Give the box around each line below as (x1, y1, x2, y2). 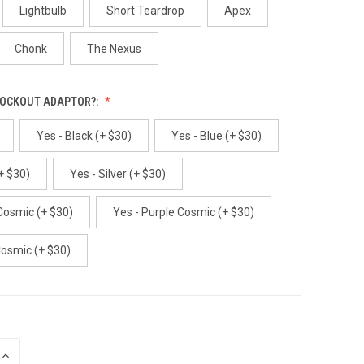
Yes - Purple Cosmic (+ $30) (112, 205, 254, 219)
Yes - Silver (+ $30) (69, 167, 166, 180)
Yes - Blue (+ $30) (171, 128, 262, 142)
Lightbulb (19, 3, 67, 17)
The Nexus (86, 41, 141, 55)
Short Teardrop (106, 3, 184, 17)
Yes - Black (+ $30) (36, 128, 132, 142)
